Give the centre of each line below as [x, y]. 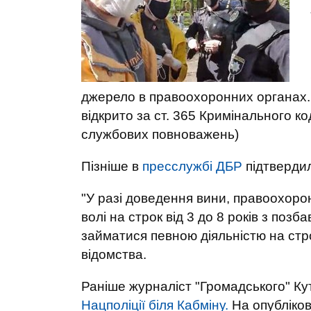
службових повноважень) [160, 134]
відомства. [114, 254]
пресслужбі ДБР [192, 166]
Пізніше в [112, 166]
